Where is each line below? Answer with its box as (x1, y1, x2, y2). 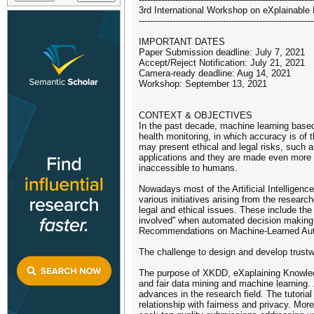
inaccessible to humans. (139, 163, 238, 173)
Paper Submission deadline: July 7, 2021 (139, 47, 305, 57)
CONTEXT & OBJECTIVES (139, 110, 252, 121)
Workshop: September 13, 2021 (139, 78, 267, 89)
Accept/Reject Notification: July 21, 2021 (139, 57, 305, 68)
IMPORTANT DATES (139, 36, 225, 47)
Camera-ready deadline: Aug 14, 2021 (139, 68, 291, 78)
